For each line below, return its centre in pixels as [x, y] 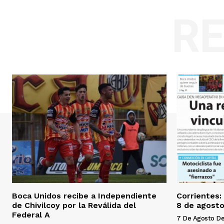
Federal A [31, 214]
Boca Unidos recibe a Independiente [84, 195]
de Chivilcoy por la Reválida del [74, 205]
